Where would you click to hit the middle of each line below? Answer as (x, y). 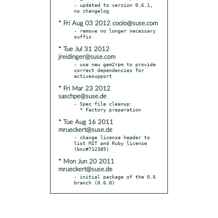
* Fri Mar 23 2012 (84, 89)
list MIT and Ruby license (110, 143)
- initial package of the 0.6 (115, 176)
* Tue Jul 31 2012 (84, 49)
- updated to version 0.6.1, (113, 5)
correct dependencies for (109, 70)
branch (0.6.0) (94, 182)
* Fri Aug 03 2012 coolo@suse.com (108, 23)
